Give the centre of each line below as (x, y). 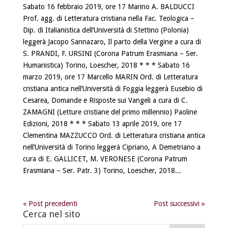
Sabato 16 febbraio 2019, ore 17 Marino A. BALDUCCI (108, 6)
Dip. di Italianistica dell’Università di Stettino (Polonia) (106, 30)
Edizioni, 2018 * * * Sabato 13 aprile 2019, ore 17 (102, 123)
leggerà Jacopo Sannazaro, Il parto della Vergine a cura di (112, 41)
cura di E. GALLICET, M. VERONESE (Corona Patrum (105, 159)
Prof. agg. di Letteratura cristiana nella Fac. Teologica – (108, 18)
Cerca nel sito (51, 214)
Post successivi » (180, 203)
